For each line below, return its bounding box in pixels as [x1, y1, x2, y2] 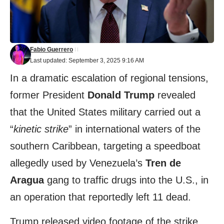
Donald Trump [87, 89, 154, 101]
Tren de [145, 157, 181, 169]
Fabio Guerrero [30, 45, 73, 53]
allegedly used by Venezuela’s [10, 157, 145, 169]
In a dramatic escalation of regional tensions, [10, 72, 208, 84]
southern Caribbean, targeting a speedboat [10, 140, 200, 152]
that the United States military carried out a [10, 106, 200, 118]
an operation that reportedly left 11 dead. [10, 191, 191, 203]
